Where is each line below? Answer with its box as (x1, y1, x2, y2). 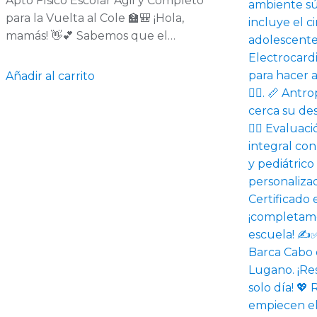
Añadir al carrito (6, 69, 95, 83)
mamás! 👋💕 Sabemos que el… (6, 29, 175, 43)
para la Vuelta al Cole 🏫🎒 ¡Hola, (6, 11, 184, 25)
